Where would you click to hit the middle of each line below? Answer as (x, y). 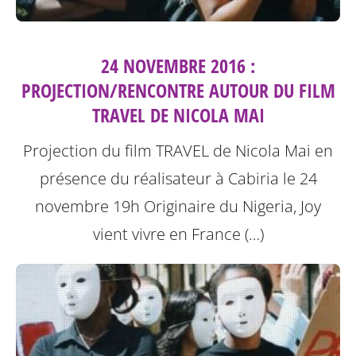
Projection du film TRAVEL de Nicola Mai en (178, 151)
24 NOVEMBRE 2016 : (178, 66)
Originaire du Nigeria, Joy (232, 207)
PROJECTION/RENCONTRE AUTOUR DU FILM (178, 91)
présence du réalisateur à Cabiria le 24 (178, 179)
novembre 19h (89, 207)
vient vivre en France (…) (178, 234)
